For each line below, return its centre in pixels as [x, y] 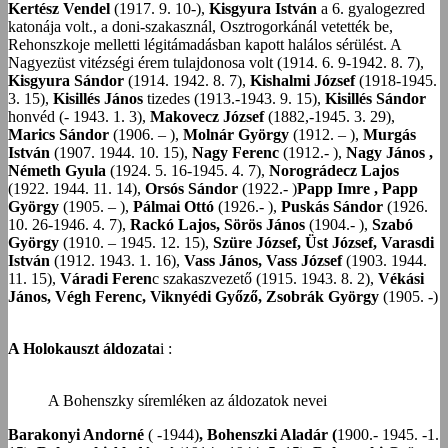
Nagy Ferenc [235, 152]
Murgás [387, 134]
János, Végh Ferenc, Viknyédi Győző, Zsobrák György [193, 296]
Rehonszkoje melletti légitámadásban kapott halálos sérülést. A [204, 44]
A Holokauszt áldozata [84, 348]
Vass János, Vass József [261, 260]
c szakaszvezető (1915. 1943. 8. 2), [265, 278]
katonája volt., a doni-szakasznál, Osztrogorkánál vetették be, [200, 26]
